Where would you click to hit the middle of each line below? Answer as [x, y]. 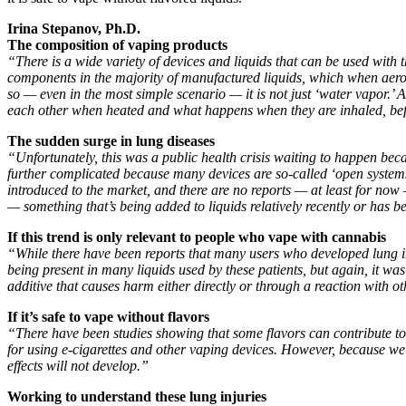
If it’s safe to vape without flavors [108, 317]
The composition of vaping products [117, 45]
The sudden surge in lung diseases [111, 141]
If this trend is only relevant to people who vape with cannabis [197, 237]
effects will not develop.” [78, 366]
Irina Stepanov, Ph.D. [74, 29]
